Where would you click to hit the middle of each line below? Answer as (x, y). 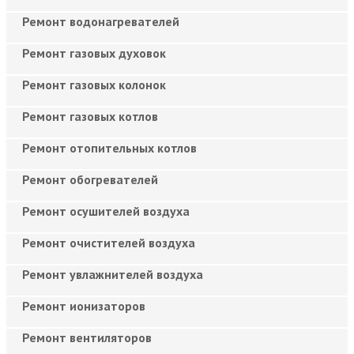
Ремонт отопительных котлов (109, 147)
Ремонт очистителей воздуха (109, 242)
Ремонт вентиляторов (87, 337)
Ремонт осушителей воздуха (106, 211)
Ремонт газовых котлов (90, 116)
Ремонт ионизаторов (84, 305)
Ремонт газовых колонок (94, 84)
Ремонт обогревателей (90, 179)
